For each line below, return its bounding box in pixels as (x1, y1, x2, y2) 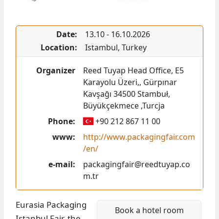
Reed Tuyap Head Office (83, 65, 171, 76)
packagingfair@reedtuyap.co (83, 159, 190, 170)
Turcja (142, 100, 165, 111)
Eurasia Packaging (16, 199, 87, 211)
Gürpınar (143, 77, 177, 88)
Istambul (85, 42, 118, 53)
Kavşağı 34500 (83, 88, 135, 100)
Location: (40, 42, 77, 53)
